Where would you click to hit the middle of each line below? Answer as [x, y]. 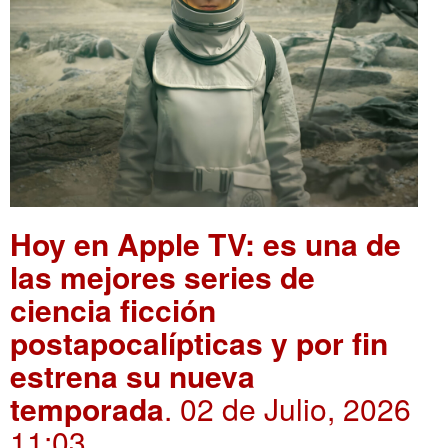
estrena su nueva [132, 375]
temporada [87, 408]
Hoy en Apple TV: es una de [205, 243]
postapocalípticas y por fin [199, 342]
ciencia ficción [113, 309]
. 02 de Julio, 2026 [287, 408]
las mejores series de [162, 276]
